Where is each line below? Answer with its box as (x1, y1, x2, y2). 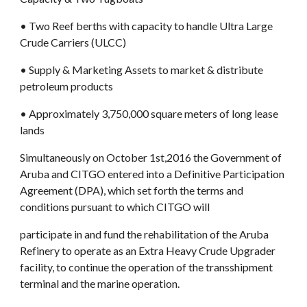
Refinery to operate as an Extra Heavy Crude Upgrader (20, 244, 276, 257)
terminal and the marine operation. (20, 277, 180, 290)
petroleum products (20, 79, 114, 93)
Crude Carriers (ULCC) (20, 36, 127, 49)
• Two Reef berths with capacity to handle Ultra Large (20, 19, 273, 32)
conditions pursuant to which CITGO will (20, 200, 210, 213)
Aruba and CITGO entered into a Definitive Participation (20, 167, 285, 180)
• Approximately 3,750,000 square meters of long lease (20, 107, 279, 120)
